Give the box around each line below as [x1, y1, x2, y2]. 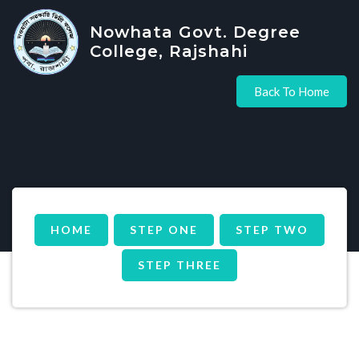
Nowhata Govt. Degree [89, 22, 301, 42]
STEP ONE [130, 222, 198, 236]
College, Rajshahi [89, 41, 248, 61]
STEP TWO [236, 222, 309, 236]
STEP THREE [138, 257, 221, 272]
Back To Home [254, 83, 329, 99]
